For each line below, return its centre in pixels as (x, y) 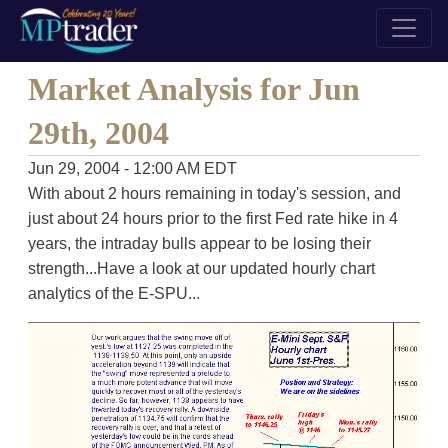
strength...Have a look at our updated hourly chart (201, 268)
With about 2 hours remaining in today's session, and (214, 193)
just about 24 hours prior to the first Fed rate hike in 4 (212, 218)
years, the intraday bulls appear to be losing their (199, 243)
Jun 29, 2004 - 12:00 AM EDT (132, 168)
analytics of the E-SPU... (113, 293)
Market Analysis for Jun (193, 89)
